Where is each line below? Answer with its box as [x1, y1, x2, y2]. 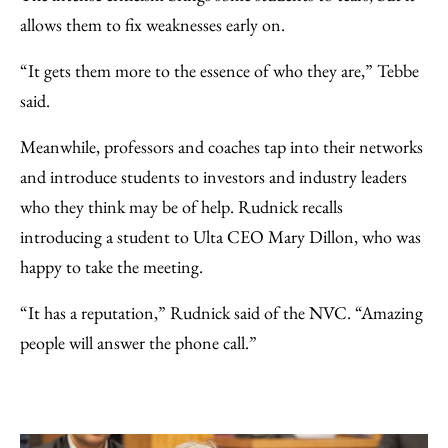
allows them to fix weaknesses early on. [20, 12, 285, 36]
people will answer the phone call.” [20, 330, 257, 354]
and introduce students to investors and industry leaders [20, 164, 407, 188]
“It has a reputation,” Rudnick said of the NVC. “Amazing [20, 300, 423, 324]
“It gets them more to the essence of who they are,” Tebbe [20, 58, 419, 82]
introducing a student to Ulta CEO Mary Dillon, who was [20, 224, 421, 248]
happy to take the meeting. [20, 254, 203, 278]
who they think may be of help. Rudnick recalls [20, 194, 343, 218]
